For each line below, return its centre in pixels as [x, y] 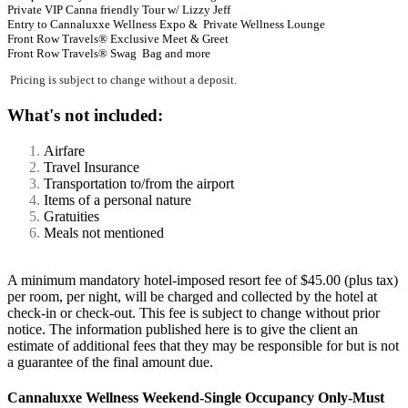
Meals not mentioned [104, 232]
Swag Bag [136, 54]
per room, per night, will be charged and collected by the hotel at [192, 296]
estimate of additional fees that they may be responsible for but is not [203, 345]
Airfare [64, 150]
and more [188, 54]
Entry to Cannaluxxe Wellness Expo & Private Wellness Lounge [168, 25]
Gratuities [71, 216]
